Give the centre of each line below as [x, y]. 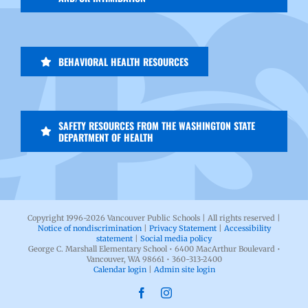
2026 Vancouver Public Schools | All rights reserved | [183, 218]
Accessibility [247, 229]
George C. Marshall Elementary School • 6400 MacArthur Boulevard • [154, 249]
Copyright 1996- [57, 218]
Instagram [192, 293]
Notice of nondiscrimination [89, 229]
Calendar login [120, 270]
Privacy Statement [183, 229]
